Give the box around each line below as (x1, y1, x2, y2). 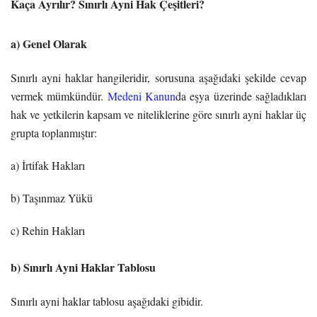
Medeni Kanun (107, 88, 176, 103)
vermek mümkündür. (11, 88, 108, 103)
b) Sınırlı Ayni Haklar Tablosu (11, 258, 156, 275)
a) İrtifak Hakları (11, 157, 85, 173)
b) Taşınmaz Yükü (11, 190, 93, 205)
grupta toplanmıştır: (11, 125, 97, 140)
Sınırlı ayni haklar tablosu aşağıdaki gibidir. (11, 293, 207, 309)
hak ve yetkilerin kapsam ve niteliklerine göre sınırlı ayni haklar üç (11, 106, 306, 122)
